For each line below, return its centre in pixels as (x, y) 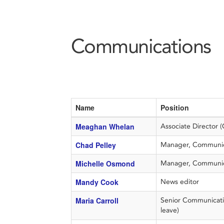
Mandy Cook (97, 182)
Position (174, 107)
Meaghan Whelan (105, 126)
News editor (180, 182)
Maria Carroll (97, 200)
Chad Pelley (95, 145)
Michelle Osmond (105, 163)
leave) (169, 210)
